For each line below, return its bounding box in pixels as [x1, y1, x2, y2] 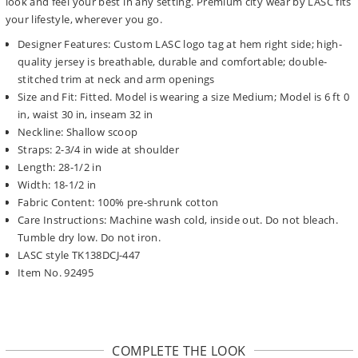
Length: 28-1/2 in [18, 159, 102, 174]
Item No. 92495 [18, 265, 94, 280]
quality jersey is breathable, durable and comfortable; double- [18, 54, 328, 69]
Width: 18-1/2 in [18, 177, 97, 192]
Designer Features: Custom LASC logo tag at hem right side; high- [18, 36, 343, 51]
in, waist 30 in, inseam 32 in [18, 106, 153, 121]
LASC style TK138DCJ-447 [18, 247, 141, 262]
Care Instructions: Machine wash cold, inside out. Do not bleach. [18, 212, 339, 227]
